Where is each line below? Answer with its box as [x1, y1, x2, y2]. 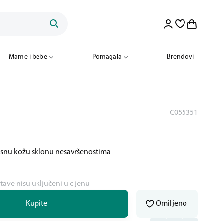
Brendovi [166, 53, 194, 61]
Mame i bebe [9, 53, 47, 61]
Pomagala [92, 53, 122, 61]
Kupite [25, 200, 48, 208]
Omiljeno [156, 200, 187, 208]
